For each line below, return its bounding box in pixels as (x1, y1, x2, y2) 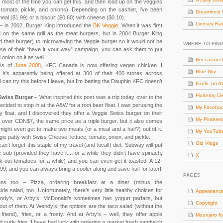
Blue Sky (196, 69, 216, 74)
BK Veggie (93, 22, 118, 28)
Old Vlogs (196, 140, 218, 146)
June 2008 (14, 62, 41, 68)
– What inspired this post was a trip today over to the (33, 94, 163, 100)
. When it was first (117, 22, 162, 28)
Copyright (196, 200, 218, 206)
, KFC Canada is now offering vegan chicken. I (41, 62, 163, 68)
